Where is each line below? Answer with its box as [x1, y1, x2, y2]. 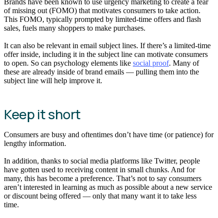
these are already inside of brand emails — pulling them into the [4, 67, 199, 76]
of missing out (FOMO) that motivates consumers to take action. [4, 6, 200, 15]
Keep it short [4, 105, 81, 124]
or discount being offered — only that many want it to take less [4, 191, 197, 200]
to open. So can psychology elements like [4, 58, 133, 67]
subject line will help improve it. [4, 76, 104, 85]
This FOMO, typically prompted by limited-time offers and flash [4, 15, 201, 24]
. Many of [169, 58, 199, 67]
